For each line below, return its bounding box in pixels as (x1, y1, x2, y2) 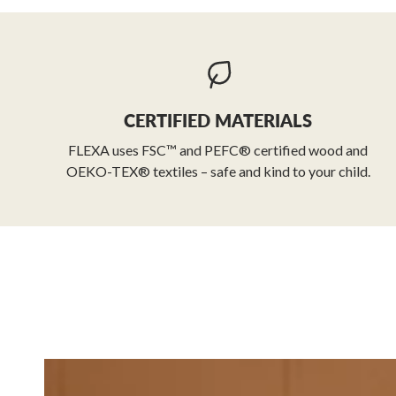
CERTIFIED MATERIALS (124, 110, 313, 132)
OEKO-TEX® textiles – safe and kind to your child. (65, 163, 370, 180)
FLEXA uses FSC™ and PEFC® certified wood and (68, 141, 369, 159)
